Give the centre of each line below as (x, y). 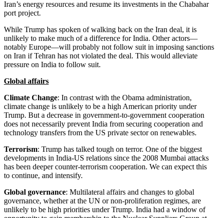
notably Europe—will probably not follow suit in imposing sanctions (109, 47)
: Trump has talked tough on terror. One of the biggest (120, 149)
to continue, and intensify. (43, 176)
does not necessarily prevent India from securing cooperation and (103, 124)
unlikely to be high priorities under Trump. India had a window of (105, 210)
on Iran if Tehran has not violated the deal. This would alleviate (101, 56)
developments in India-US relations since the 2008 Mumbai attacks (106, 158)
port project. (22, 13)
